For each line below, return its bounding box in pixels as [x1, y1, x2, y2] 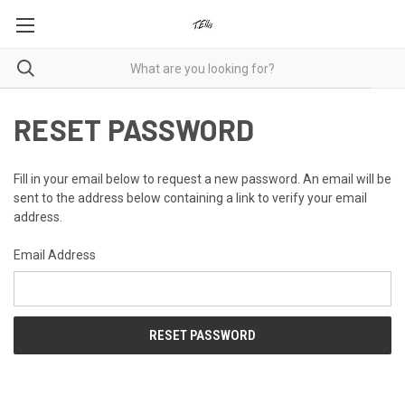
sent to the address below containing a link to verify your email [14, 191, 367, 205]
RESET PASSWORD [14, 112, 255, 146]
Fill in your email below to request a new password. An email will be [14, 172, 391, 186]
